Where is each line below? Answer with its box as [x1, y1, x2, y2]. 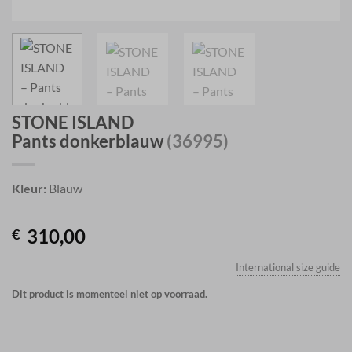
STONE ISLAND [12, 112, 134, 134]
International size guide [236, 261, 340, 274]
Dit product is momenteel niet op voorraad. [12, 288, 207, 301]
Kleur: [12, 181, 46, 196]
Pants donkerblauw [12, 130, 167, 152]
